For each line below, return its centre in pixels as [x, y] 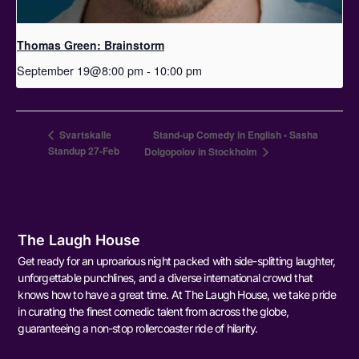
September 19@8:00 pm [80, 71]
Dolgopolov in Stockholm [202, 151]
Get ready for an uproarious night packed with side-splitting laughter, [177, 261]
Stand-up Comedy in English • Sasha [236, 135]
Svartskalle [84, 135]
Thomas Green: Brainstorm [91, 45]
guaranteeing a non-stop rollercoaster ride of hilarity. [138, 329]
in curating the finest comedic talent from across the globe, [153, 312]
